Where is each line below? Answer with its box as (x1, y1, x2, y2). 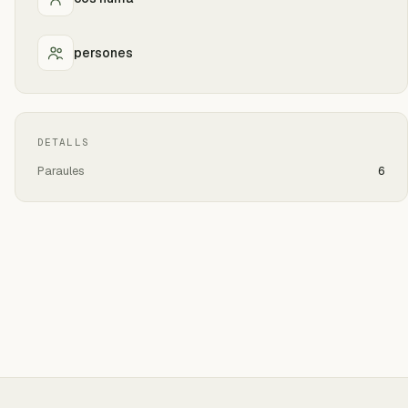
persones (74, 44, 133, 61)
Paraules (37, 163, 85, 178)
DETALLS (37, 136, 89, 148)
